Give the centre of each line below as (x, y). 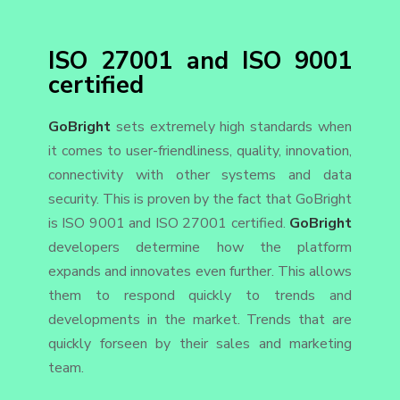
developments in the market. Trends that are (200, 319)
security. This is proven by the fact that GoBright (200, 199)
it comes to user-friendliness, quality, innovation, (200, 150)
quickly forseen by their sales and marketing (200, 343)
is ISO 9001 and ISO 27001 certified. (169, 223)
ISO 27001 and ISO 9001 (200, 61)
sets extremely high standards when (231, 126)
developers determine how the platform (200, 247)
